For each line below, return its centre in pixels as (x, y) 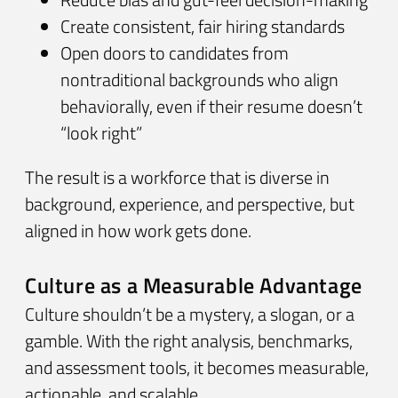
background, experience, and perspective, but (190, 204)
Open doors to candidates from (175, 53)
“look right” (101, 133)
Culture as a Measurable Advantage (194, 285)
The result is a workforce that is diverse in (177, 178)
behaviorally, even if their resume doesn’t (211, 107)
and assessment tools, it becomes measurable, (197, 367)
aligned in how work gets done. (138, 231)
